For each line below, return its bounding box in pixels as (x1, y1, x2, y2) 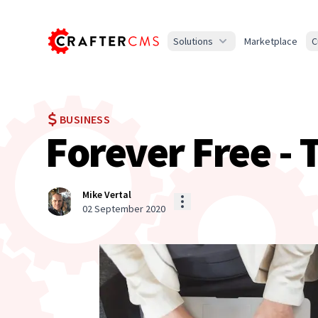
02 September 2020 (82, 202, 165, 216)
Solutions (173, 35, 213, 48)
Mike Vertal (82, 188, 131, 202)
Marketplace (244, 35, 297, 48)
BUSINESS (60, 112, 111, 127)
